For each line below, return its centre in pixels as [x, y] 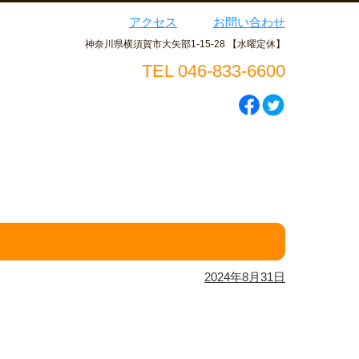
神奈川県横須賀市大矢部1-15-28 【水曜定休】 [185, 44]
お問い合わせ [249, 22]
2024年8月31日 [245, 277]
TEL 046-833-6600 [214, 71]
